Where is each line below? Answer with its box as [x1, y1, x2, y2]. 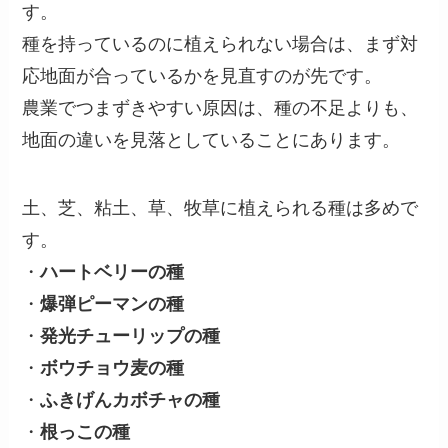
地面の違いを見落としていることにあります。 [22, 129, 401, 150]
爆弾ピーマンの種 [40, 293, 185, 314]
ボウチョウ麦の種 [40, 357, 185, 378]
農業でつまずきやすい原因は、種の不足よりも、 [22, 97, 419, 118]
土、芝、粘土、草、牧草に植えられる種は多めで [22, 197, 419, 218]
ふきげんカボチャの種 [40, 389, 221, 410]
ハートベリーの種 [40, 261, 185, 282]
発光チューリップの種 [40, 325, 221, 346]
